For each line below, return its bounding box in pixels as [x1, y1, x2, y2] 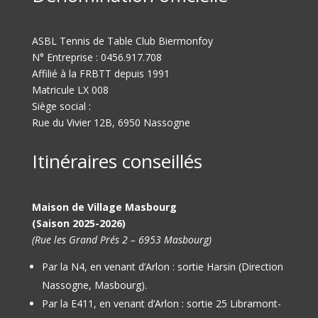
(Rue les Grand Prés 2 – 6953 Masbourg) [31, 233, 212, 247]
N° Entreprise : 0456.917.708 [31, 50, 162, 65]
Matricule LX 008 [31, 83, 109, 97]
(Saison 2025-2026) [31, 216, 126, 231]
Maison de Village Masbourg [31, 200, 177, 214]
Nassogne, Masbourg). [41, 278, 147, 292]
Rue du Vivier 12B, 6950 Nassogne [31, 116, 190, 130]
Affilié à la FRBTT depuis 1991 [31, 67, 170, 81]
